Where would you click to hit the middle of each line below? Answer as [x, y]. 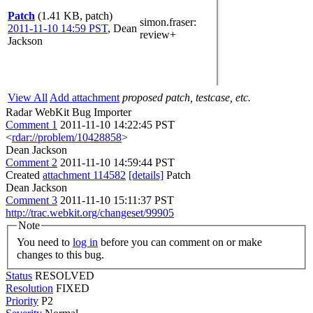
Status [19, 275]
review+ [158, 35]
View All [28, 97]
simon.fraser [167, 22]
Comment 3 [31, 200]
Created [24, 175]
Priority [22, 300]
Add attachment [85, 97]
